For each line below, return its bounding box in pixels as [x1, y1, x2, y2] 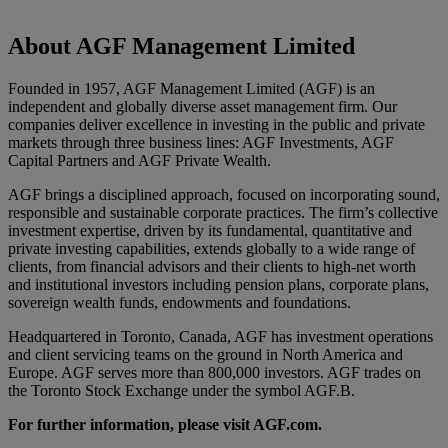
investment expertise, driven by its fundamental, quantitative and [8, 221, 412, 239]
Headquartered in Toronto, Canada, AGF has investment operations [8, 327, 433, 345]
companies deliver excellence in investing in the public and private [8, 115, 425, 133]
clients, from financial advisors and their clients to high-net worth [8, 257, 416, 275]
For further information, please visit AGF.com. [8, 415, 322, 433]
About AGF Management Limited [8, 32, 355, 59]
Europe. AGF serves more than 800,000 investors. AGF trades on [8, 363, 421, 381]
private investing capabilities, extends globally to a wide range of [8, 239, 415, 257]
